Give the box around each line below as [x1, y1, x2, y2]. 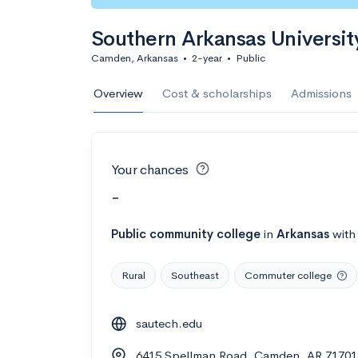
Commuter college [245, 268, 332, 282]
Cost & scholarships [162, 86, 272, 101]
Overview [93, 86, 143, 101]
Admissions [291, 86, 352, 101]
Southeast [171, 268, 219, 282]
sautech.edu [136, 315, 202, 331]
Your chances [111, 161, 189, 178]
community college [149, 225, 261, 241]
